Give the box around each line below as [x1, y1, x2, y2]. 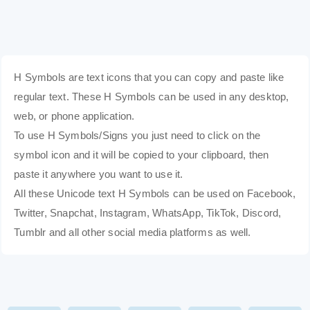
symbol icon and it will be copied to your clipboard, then [14, 148, 269, 161]
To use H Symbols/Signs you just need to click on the [14, 129, 261, 141]
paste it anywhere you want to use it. [14, 167, 183, 180]
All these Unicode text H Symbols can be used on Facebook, [14, 187, 296, 199]
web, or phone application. [14, 109, 135, 122]
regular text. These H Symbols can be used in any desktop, [14, 90, 289, 102]
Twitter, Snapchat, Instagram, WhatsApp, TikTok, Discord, [14, 206, 282, 219]
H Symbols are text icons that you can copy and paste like [14, 71, 284, 83]
